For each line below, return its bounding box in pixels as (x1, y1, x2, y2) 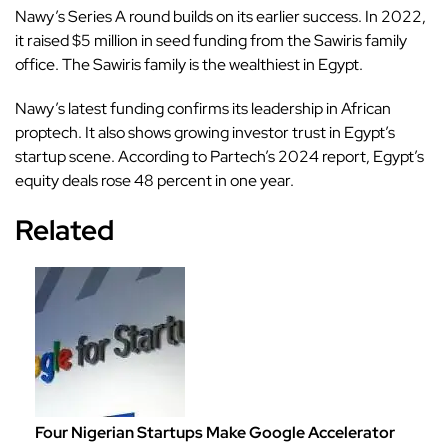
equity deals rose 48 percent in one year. (15, 170, 294, 192)
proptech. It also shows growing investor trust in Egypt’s (15, 122, 395, 144)
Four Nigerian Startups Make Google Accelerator (35, 422, 395, 444)
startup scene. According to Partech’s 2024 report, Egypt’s (15, 146, 424, 168)
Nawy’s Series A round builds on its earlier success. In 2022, (15, 6, 426, 28)
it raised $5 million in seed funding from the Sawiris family (15, 30, 407, 52)
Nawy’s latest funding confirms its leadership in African (15, 98, 391, 120)
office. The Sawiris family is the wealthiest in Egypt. (15, 54, 363, 76)
